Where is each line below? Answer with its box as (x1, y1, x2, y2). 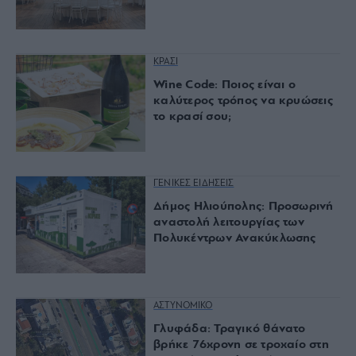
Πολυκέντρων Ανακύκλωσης (153, 232, 316, 246)
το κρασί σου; (153, 110, 232, 123)
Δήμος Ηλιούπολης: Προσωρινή (153, 200, 334, 214)
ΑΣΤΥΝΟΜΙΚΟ (153, 300, 213, 311)
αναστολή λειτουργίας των (153, 216, 304, 230)
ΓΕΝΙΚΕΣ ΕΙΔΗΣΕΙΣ (153, 179, 234, 189)
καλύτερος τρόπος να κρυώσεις (153, 94, 333, 107)
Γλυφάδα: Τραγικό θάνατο (153, 322, 306, 335)
